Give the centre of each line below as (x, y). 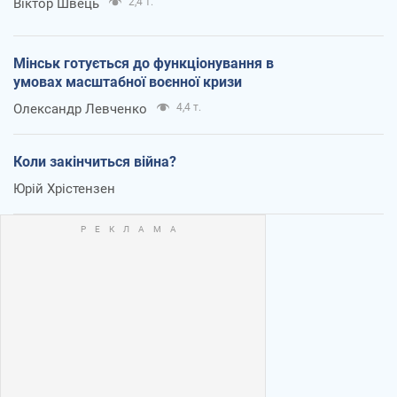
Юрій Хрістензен (64, 188)
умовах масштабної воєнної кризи (128, 82)
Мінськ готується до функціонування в (144, 63)
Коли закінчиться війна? (95, 161)
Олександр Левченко (80, 109)
